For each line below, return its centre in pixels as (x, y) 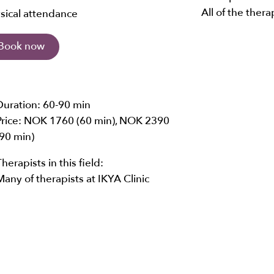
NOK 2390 (144, 120)
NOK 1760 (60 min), (71, 120)
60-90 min (66, 105)
